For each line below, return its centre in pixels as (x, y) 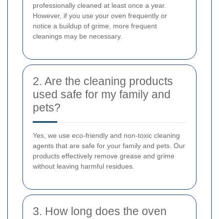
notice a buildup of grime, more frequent (95, 26)
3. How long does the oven (100, 211)
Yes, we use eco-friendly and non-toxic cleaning (106, 136)
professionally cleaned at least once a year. (99, 6)
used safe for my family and (102, 95)
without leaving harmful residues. (84, 166)
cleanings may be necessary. (77, 36)
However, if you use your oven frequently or (100, 16)
